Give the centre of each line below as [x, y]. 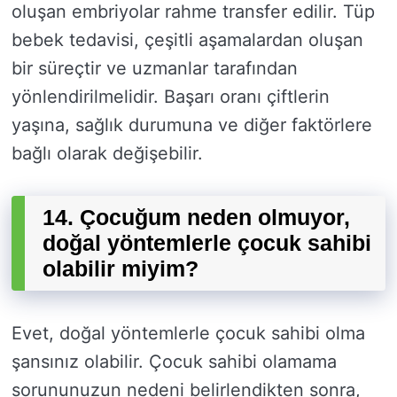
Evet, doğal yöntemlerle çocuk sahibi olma [188, 334]
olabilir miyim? [121, 269]
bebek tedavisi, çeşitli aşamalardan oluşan [187, 40]
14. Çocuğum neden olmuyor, [196, 218]
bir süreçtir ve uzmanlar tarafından [155, 69]
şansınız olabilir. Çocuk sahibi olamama [174, 362]
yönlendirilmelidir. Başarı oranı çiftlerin [171, 97]
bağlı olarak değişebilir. [107, 154]
